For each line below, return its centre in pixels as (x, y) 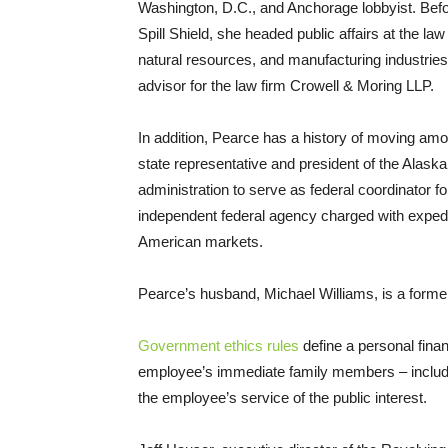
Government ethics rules (218, 345)
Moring (379, 85)
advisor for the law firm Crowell (240, 85)
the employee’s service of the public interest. (282, 397)
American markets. (200, 241)
